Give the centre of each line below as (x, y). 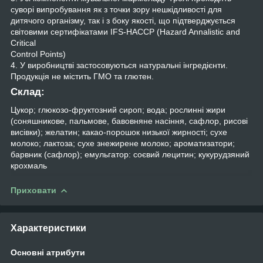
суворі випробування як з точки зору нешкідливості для (116, 9)
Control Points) (38, 54)
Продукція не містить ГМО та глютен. (82, 76)
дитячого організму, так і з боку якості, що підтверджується (123, 20)
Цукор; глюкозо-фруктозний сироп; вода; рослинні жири (118, 109)
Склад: (28, 92)
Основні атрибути (48, 252)
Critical (23, 43)
